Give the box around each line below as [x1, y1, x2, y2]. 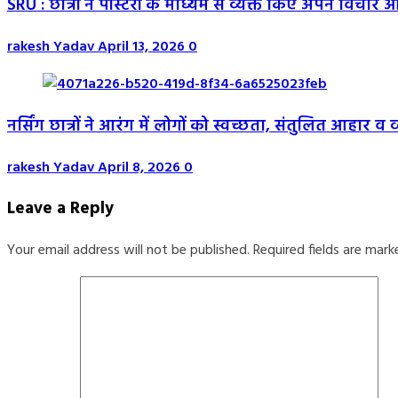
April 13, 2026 [98, 36, 188, 60]
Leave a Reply [7, 195, 114, 223]
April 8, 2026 [98, 155, 184, 179]
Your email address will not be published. [7, 238, 250, 262]
